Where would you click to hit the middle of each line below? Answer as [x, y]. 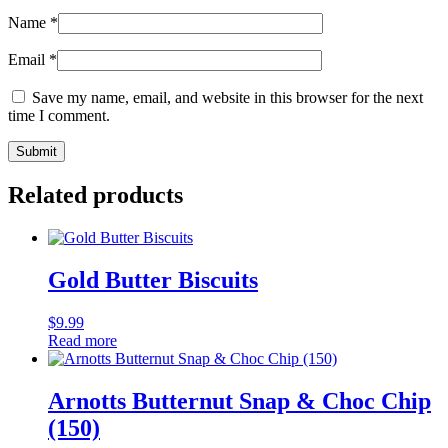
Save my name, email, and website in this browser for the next [227, 98]
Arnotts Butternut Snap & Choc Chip [239, 400]
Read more [82, 340]
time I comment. [59, 116]
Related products [95, 195]
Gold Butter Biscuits [153, 280]
